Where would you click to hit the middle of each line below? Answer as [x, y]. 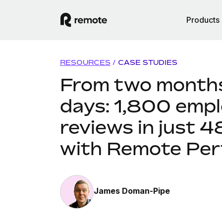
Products [203, 20]
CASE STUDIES [147, 62]
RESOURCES [85, 62]
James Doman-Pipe [132, 191]
